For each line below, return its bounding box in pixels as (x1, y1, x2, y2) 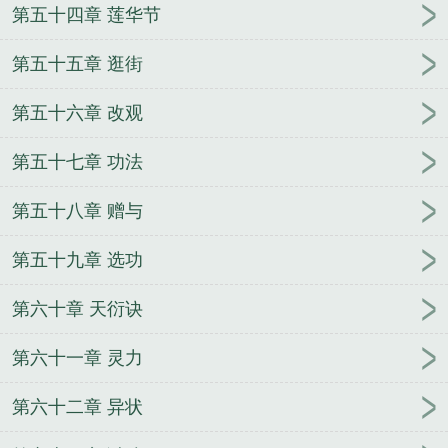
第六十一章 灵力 (12, 348, 143, 369)
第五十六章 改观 (12, 103, 143, 124)
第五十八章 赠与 (12, 201, 143, 222)
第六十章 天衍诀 (12, 299, 143, 320)
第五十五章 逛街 (12, 54, 143, 75)
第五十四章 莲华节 (12, 5, 161, 26)
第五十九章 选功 (12, 250, 143, 271)
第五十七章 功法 (12, 152, 143, 173)
